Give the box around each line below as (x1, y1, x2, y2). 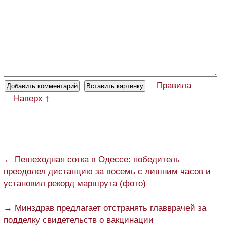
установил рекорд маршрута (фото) (4, 179, 146, 189)
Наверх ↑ (14, 94, 50, 104)
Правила (157, 81, 191, 91)
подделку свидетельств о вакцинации (4, 215, 154, 225)
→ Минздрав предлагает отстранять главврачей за (4, 203, 206, 213)
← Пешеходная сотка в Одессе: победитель (4, 155, 180, 165)
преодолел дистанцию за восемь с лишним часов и (4, 167, 211, 177)
